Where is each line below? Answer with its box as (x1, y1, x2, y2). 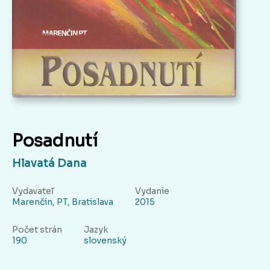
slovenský (84, 235, 127, 246)
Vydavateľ (12, 186, 54, 197)
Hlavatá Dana (12, 157, 87, 171)
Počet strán (12, 224, 62, 236)
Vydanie (135, 186, 169, 197)
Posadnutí (12, 130, 98, 152)
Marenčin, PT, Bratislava (12, 196, 113, 208)
